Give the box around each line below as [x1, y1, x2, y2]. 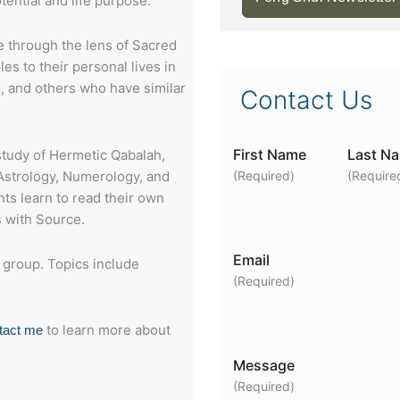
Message [233, 355, 296, 374]
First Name [233, 145, 307, 163]
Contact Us [240, 85, 373, 116]
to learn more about [43, 321, 171, 338]
